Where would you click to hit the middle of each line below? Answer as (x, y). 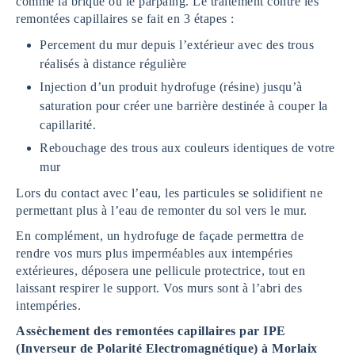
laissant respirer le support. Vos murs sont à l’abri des (159, 288)
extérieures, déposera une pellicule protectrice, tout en (160, 271)
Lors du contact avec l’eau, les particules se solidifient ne (169, 193)
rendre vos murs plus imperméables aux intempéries (155, 254)
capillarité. (68, 125)
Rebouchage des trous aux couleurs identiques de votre (187, 148)
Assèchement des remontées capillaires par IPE (151, 331)
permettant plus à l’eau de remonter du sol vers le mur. (162, 211)
